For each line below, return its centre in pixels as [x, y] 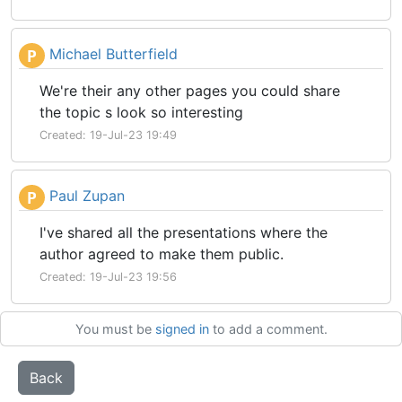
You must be [115, 329]
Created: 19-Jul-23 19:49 [108, 135]
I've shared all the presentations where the [184, 232]
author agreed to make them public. [162, 254]
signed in [182, 329]
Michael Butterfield [111, 54]
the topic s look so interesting [144, 112]
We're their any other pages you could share [190, 91]
